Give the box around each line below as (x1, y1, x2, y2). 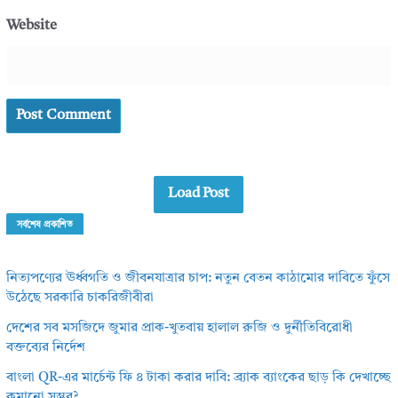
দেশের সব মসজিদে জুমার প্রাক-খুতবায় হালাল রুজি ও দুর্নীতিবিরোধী (5, 321, 353, 335)
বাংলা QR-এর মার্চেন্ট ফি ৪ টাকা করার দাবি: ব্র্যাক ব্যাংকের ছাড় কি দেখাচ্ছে (5, 370, 391, 385)
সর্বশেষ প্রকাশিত (16, 219, 73, 229)
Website (5, 19, 57, 34)
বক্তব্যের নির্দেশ (5, 340, 85, 354)
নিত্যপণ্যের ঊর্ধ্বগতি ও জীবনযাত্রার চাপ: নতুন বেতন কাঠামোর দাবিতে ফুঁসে (5, 271, 390, 285)
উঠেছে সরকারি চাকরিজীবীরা (5, 291, 154, 305)
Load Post (168, 187, 230, 202)
